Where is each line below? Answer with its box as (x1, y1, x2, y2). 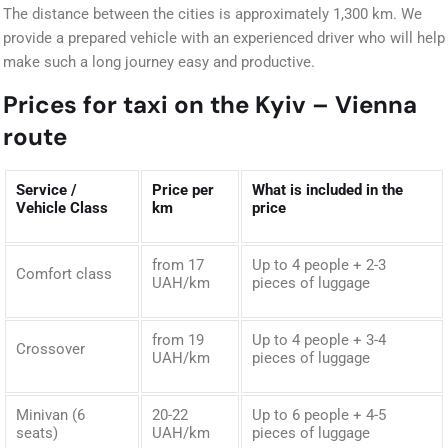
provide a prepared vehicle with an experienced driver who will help (3, 29, 445, 48)
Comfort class (16, 265, 112, 284)
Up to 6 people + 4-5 (252, 406, 386, 425)
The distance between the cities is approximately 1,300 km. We (3, 5, 422, 24)
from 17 (152, 256, 204, 275)
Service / (16, 181, 77, 200)
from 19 (152, 331, 204, 350)
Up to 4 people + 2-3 (252, 256, 386, 275)
